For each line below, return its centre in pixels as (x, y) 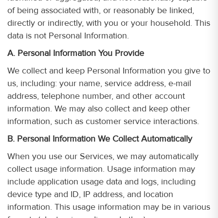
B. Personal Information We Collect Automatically (100, 139)
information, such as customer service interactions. (103, 121)
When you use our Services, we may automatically (103, 156)
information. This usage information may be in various (109, 207)
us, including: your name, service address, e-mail (99, 83)
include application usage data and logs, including (101, 182)
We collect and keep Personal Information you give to (109, 71)
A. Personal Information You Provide (76, 53)
